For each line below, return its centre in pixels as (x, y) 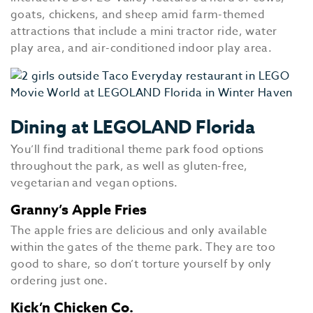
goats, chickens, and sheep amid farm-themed (138, 15)
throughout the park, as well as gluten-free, (129, 166)
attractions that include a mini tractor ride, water (144, 31)
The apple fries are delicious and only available (139, 231)
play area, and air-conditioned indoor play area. (141, 48)
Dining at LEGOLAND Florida (133, 127)
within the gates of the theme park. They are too (143, 247)
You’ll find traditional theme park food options (137, 150)
